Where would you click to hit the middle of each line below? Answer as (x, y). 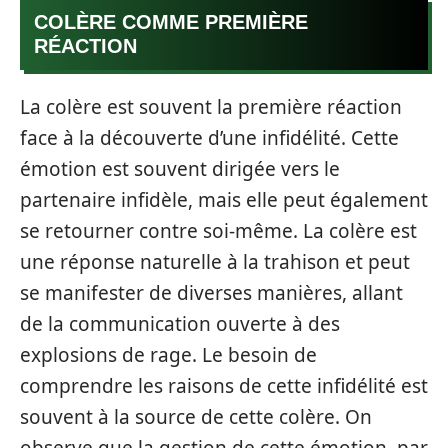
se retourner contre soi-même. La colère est (218, 231)
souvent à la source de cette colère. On (196, 417)
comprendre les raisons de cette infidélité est (224, 386)
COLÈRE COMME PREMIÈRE (171, 21)
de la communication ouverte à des (180, 324)
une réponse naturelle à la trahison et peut (215, 262)
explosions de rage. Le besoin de (168, 355)
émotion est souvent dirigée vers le (180, 169)
